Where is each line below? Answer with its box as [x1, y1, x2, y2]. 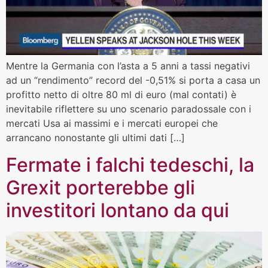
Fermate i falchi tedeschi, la [6, 153, 254, 176]
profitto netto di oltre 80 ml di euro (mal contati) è [6, 89, 236, 101]
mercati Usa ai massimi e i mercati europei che [6, 117, 218, 130]
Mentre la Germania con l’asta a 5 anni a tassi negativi [6, 60, 250, 72]
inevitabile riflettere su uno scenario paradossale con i [6, 103, 251, 115]
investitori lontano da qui [6, 198, 229, 222]
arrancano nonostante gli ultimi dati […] [6, 132, 185, 144]
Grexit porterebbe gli [6, 175, 195, 199]
